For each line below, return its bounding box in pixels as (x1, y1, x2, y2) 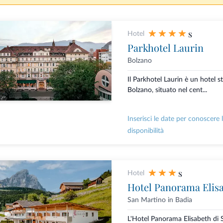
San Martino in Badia (127, 197, 192, 204)
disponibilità (127, 127, 164, 135)
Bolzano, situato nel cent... (127, 87, 207, 94)
